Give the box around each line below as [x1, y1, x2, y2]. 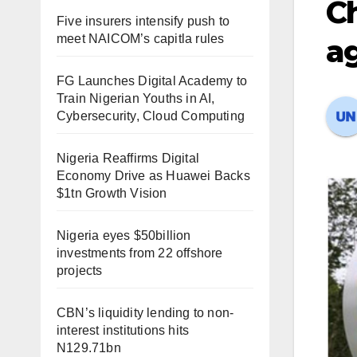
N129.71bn [57, 341, 121, 355]
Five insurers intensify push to [57, 14, 230, 28]
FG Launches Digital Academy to [57, 74, 247, 88]
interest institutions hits [57, 324, 190, 337]
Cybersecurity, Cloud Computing [57, 109, 245, 123]
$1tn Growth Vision [57, 186, 167, 200]
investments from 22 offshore [57, 246, 223, 260]
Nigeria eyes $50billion [57, 229, 191, 242]
